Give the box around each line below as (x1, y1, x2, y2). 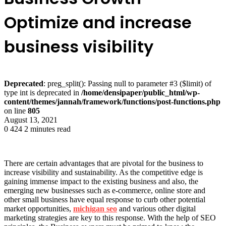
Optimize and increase (4, 11, 192, 34)
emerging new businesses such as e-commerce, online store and (4, 186, 205, 195)
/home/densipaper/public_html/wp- (81, 88, 200, 97)
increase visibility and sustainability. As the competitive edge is (4, 167, 203, 177)
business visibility (4, 35, 153, 59)
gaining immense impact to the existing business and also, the (4, 177, 198, 186)
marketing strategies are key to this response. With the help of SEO (4, 213, 216, 222)
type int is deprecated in (4, 88, 81, 97)
